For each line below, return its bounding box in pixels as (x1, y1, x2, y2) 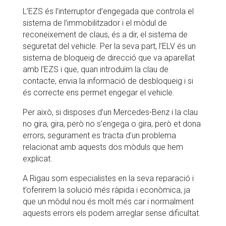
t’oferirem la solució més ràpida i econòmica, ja (22, 185, 190, 195)
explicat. (22, 154, 52, 164)
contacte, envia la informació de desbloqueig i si (22, 76, 193, 86)
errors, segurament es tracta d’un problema (22, 131, 176, 141)
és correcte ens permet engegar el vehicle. (22, 88, 175, 98)
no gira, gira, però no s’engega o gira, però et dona (22, 119, 201, 129)
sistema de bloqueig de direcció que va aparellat (22, 53, 195, 63)
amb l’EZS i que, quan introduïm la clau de (22, 65, 168, 75)
